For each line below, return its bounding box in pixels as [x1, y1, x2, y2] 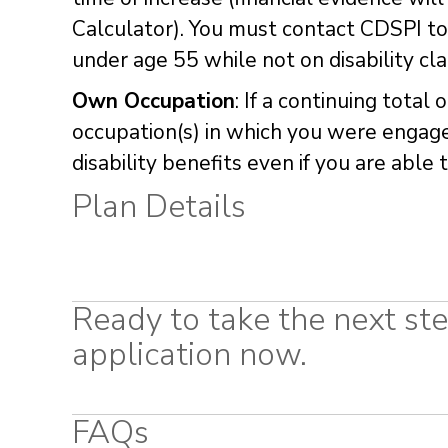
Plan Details [72, 184, 246, 228]
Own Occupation [72, 86, 235, 115]
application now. [72, 332, 307, 376]
